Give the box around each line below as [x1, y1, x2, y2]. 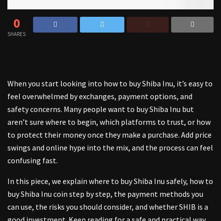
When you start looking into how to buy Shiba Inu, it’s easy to [7, 78, 213, 89]
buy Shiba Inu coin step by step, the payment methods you [7, 189, 203, 199]
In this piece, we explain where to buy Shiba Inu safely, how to [7, 176, 213, 186]
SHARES [7, 31, 26, 38]
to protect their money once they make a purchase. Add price [7, 130, 212, 140]
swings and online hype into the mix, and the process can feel [7, 143, 213, 153]
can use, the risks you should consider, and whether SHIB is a [7, 202, 208, 212]
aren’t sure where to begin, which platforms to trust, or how [7, 117, 211, 127]
